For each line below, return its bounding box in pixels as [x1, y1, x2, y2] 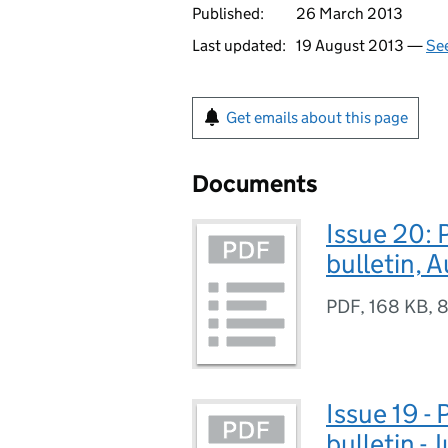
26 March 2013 [296, 4, 403, 23]
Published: [192, 4, 264, 23]
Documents [192, 169, 318, 198]
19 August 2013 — [296, 36, 426, 55]
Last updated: [192, 36, 286, 55]
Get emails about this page [226, 108, 408, 127]
